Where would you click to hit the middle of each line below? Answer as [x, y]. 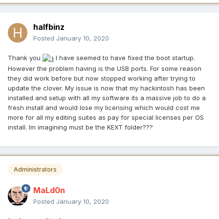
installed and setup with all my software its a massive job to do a [107, 98]
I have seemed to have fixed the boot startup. [124, 58]
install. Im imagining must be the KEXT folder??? [80, 127]
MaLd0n [49, 190]
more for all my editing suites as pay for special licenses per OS [106, 117]
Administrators [35, 170]
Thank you [25, 58]
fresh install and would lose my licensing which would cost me [104, 107]
